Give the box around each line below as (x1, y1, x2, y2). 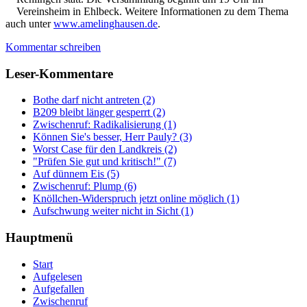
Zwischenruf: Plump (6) (33, 180, 136, 193)
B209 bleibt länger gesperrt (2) (33, 106, 165, 119)
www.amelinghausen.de (53, 18, 158, 30)
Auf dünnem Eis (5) (33, 168, 119, 180)
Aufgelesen (33, 270, 82, 282)
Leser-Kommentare (5, 66, 113, 81)
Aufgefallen (33, 282, 84, 295)
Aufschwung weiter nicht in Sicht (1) (33, 205, 193, 217)
